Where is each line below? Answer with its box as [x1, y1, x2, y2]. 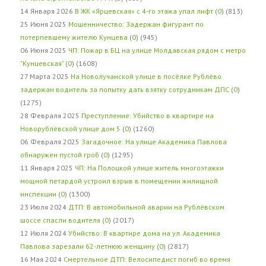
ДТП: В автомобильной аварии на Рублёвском [68, 202, 224, 211]
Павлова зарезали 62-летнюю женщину [20, 241, 155, 251]
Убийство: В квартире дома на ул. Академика [68, 228, 220, 237]
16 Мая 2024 [20, 254, 64, 264]
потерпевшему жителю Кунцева [20, 32, 128, 42]
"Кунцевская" [20, 58, 64, 68]
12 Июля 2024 [20, 228, 68, 237]
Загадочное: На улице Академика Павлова [81, 137, 227, 146]
